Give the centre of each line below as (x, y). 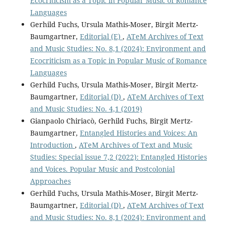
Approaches (50, 181)
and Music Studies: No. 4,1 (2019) (86, 108)
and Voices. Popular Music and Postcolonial (102, 169)
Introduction (52, 145)
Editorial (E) (101, 36)
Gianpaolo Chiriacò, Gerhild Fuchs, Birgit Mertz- (111, 121)
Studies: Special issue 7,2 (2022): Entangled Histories (118, 157)
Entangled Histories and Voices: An (138, 133)
